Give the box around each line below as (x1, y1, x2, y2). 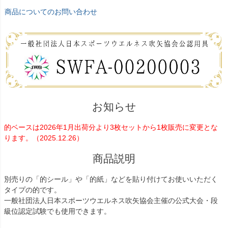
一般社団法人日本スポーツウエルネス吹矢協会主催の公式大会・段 (4, 196, 218, 205)
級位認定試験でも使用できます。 (4, 207, 111, 215)
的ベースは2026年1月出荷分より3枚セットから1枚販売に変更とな (4, 123, 218, 131)
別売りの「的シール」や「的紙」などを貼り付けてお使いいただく (4, 175, 218, 183)
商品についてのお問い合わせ (5, 8, 97, 16)
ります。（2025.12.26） (4, 133, 83, 142)
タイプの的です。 (4, 185, 61, 194)
